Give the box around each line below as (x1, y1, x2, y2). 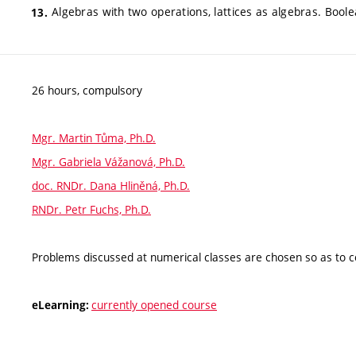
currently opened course (91, 297, 217, 313)
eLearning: (32, 298, 91, 313)
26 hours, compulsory (32, 83, 142, 99)
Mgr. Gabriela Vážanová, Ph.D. (32, 154, 185, 170)
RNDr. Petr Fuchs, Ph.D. (32, 202, 151, 218)
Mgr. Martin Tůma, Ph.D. (32, 130, 156, 146)
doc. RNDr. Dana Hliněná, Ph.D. (32, 178, 190, 194)
